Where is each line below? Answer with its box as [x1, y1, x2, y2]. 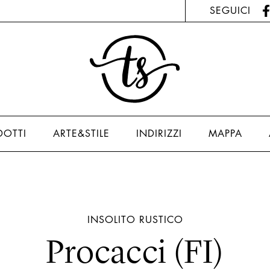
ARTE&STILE [52, 127, 110, 140]
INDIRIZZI [136, 127, 182, 140]
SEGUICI [210, 4, 251, 17]
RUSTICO [139, 213, 183, 226]
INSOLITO [87, 213, 136, 226]
